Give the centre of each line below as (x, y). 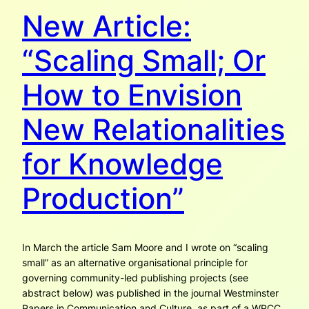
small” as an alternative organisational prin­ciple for (135, 263)
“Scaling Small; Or (144, 61)
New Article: (107, 26)
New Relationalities (154, 130)
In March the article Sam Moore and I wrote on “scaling (145, 248)
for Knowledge (122, 164)
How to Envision (132, 95)
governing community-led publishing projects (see (135, 278)
